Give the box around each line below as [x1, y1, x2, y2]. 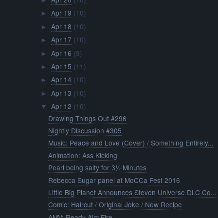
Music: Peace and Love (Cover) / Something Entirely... [48, 138, 214, 148]
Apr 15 [51, 61, 72, 71]
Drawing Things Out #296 [48, 113, 127, 123]
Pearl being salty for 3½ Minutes [48, 163, 147, 173]
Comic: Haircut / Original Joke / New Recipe [48, 200, 182, 210]
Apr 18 [51, 21, 72, 31]
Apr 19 [51, 8, 72, 18]
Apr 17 [51, 35, 72, 45]
